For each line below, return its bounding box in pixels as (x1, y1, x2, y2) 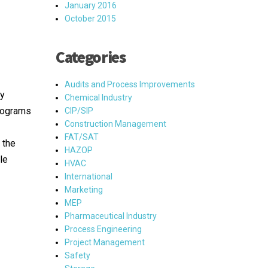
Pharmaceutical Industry (65, 211, 157, 221)
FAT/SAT (65, 132, 99, 142)
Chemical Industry (65, 93, 132, 102)
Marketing (65, 185, 103, 194)
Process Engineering (65, 224, 142, 234)
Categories (56, 47, 126, 67)
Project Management (65, 237, 145, 247)
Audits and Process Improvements (65, 80, 195, 89)
